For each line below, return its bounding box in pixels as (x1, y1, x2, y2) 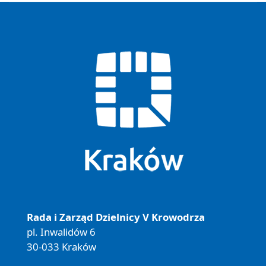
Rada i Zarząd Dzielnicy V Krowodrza (27, 210, 205, 224)
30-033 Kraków (27, 240, 96, 254)
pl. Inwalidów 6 (27, 225, 96, 239)
